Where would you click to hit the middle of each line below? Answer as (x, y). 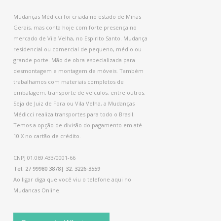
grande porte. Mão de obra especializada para (74, 60)
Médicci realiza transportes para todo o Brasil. (74, 114)
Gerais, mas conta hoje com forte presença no (75, 28)
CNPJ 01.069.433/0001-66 (44, 158)
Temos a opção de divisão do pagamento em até (77, 125)
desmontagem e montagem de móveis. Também (78, 71)
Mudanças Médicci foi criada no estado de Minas (77, 17)
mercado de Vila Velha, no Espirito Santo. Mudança (80, 38)
